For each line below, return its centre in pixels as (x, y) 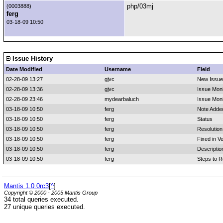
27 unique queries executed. (45, 207)
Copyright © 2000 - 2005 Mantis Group (51, 193)
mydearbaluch (122, 99)
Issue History (32, 58)
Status (205, 119)
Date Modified (24, 69)
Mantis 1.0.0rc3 (26, 186)
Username (118, 69)
